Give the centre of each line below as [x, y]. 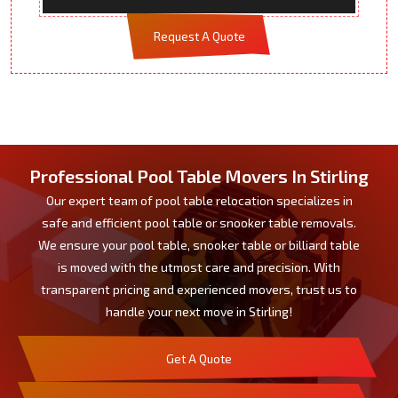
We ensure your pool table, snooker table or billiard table [199, 244]
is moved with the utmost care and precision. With [199, 267]
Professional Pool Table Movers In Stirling [199, 175]
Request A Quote [199, 36]
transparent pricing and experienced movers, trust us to [199, 289]
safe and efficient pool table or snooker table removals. [199, 222]
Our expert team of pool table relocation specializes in [199, 200]
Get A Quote [199, 358]
